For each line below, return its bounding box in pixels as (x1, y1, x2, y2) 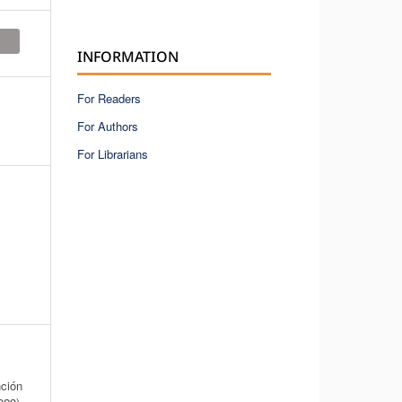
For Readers (77, 89, 141, 107)
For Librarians (77, 144, 148, 162)
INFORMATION (77, 46, 179, 66)
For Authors (77, 117, 138, 135)
